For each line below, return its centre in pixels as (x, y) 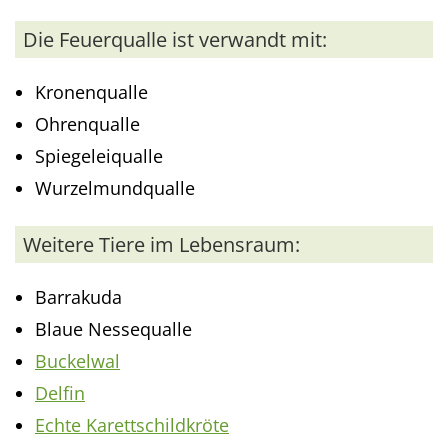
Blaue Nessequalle (113, 328)
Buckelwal (77, 360)
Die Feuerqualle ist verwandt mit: (175, 39)
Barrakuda (78, 296)
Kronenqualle (91, 91)
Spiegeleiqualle (99, 155)
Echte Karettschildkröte (132, 424)
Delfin (60, 392)
